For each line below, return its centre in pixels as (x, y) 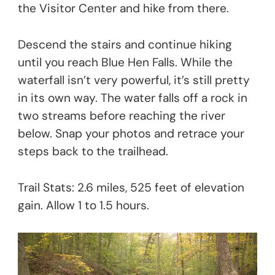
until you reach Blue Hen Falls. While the (125, 62)
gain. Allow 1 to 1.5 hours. (83, 205)
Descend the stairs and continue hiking (125, 44)
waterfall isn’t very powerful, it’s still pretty (134, 80)
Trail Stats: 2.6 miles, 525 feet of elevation (131, 187)
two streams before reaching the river (122, 115)
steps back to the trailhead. (93, 151)
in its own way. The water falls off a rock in (133, 98)
